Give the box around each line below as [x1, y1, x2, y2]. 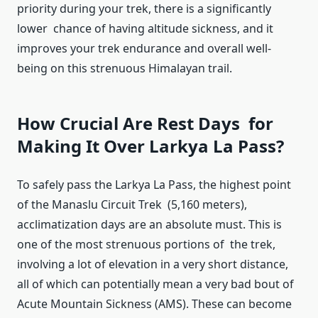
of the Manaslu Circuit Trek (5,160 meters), [17, 197, 247, 213]
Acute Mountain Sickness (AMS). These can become [17, 296, 292, 312]
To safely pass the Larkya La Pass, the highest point [17, 177, 291, 193]
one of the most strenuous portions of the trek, [17, 236, 275, 253]
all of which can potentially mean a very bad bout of [17, 276, 294, 292]
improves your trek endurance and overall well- [17, 40, 271, 57]
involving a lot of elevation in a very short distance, [17, 256, 288, 273]
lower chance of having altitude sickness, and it [17, 21, 273, 37]
